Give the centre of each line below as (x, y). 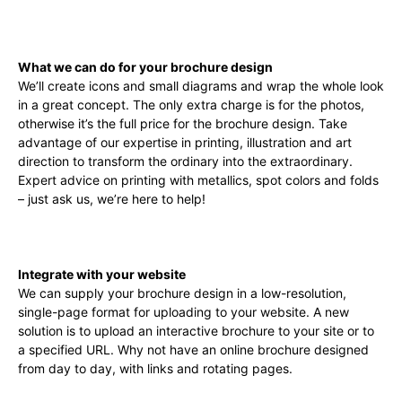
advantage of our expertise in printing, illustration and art (185, 143)
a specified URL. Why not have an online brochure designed (193, 350)
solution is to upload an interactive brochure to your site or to (196, 331)
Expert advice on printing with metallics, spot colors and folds (198, 180)
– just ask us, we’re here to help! (112, 199)
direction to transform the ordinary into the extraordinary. (185, 162)
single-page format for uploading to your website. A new (184, 312)
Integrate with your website (102, 275)
